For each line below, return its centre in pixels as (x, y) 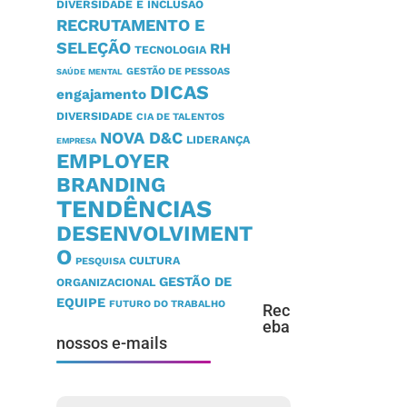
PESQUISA (101, 262)
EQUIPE (81, 303)
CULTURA (155, 261)
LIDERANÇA (218, 140)
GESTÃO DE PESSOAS (179, 72)
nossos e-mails (112, 343)
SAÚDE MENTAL (90, 72)
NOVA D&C (142, 138)
